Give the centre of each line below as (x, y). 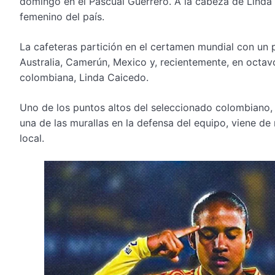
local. (32, 138)
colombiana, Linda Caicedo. (84, 77)
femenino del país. (62, 16)
